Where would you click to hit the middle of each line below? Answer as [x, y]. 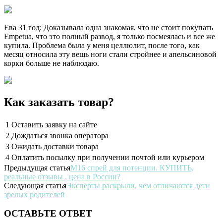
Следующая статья [35, 185]
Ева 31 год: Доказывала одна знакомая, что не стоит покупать [109, 27]
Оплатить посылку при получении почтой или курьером [108, 157]
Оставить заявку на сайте [54, 124]
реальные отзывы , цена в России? [62, 176]
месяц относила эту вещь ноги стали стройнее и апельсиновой [110, 54]
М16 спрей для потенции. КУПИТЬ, [132, 167]
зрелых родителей [34, 194]
